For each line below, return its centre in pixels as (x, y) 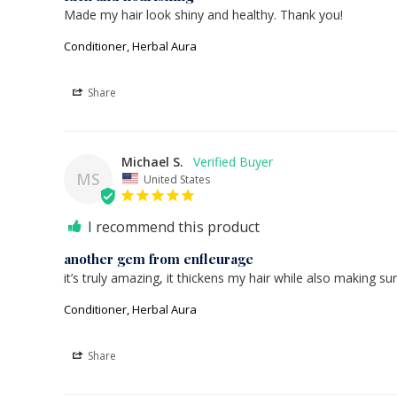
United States (177, 179)
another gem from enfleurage (159, 259)
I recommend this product (174, 227)
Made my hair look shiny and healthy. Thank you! (203, 14)
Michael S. (152, 161)
